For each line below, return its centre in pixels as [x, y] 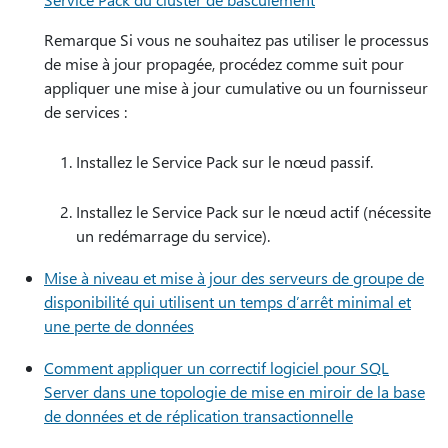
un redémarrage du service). [173, 235]
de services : [85, 111]
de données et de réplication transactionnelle [198, 415]
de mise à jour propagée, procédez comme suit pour [224, 63]
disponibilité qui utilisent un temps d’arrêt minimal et [227, 301]
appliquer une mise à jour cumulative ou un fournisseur [236, 87]
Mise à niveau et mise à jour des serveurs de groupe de [234, 277]
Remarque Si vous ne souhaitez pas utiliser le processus [236, 39]
